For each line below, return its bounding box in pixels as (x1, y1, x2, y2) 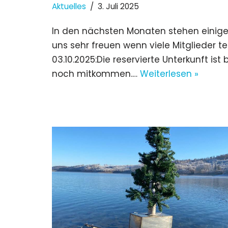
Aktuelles (52, 1, 86, 12)
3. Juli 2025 (98, 1, 139, 12)
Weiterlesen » (140, 68, 198, 80)
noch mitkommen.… (52, 68, 140, 80)
